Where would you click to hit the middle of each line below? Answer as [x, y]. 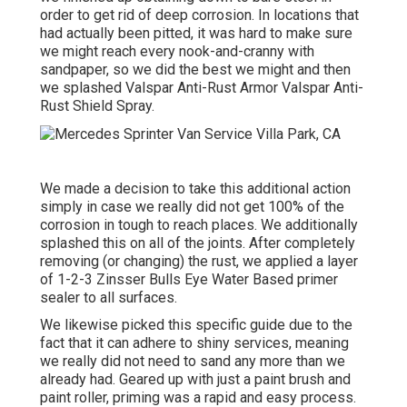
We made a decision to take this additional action [195, 188]
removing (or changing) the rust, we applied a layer [199, 261]
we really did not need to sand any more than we [193, 361]
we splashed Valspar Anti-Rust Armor [161, 88]
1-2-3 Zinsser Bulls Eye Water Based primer [198, 279]
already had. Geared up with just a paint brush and [195, 379]
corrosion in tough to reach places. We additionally [199, 224]
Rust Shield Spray [96, 106]
